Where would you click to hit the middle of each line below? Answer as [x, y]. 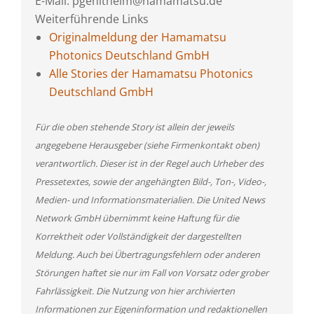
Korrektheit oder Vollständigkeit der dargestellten [138, 236]
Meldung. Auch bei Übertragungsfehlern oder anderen [148, 254]
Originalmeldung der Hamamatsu [138, 37]
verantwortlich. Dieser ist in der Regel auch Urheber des [149, 163]
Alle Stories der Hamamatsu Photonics [151, 74]
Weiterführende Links [92, 19]
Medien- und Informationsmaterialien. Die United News [150, 200]
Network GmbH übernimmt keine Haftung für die [137, 218]
